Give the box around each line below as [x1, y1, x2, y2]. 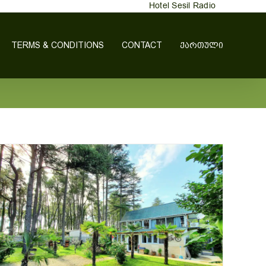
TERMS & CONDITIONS [11, 40, 104, 50]
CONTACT [122, 40, 162, 50]
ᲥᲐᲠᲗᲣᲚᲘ [180, 40, 223, 50]
